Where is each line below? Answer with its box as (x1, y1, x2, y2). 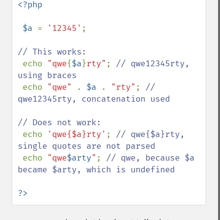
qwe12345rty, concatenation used (18, 94, 170, 104)
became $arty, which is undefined (18, 165, 175, 175)
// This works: (18, 47, 86, 57)
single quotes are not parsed (18, 141, 155, 151)
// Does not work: (18, 117, 101, 128)
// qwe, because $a (106, 153, 194, 163)
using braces (18, 70, 77, 81)
